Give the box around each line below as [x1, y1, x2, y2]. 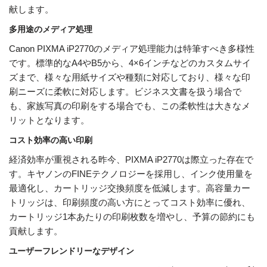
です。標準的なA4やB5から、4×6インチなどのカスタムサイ [9, 58, 251, 69]
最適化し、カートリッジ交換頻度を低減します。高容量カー [9, 183, 250, 194]
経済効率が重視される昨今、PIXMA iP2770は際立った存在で [9, 154, 253, 165]
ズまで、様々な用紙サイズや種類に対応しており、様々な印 [9, 72, 250, 83]
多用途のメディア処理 [9, 24, 92, 35]
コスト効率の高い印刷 [9, 135, 92, 145]
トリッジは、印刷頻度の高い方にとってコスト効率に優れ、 [9, 197, 250, 208]
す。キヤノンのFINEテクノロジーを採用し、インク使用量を [9, 169, 253, 179]
